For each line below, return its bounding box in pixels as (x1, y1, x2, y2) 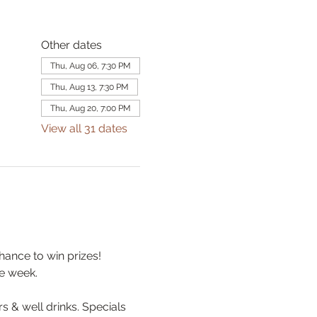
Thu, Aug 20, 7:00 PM (50, 103, 131, 113)
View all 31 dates (40, 122, 127, 135)
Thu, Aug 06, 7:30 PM (50, 61, 131, 71)
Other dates (40, 38, 102, 52)
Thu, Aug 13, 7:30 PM (50, 82, 129, 92)
